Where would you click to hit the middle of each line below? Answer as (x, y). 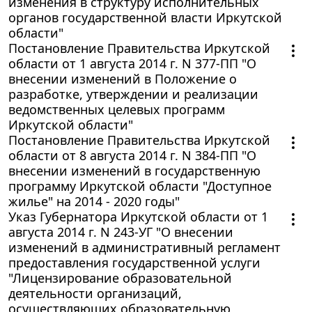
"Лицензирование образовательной (120, 278)
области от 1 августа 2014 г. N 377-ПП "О (132, 63)
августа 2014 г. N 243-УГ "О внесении (121, 232)
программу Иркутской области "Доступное (140, 186)
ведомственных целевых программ (117, 109)
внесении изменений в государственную (134, 170)
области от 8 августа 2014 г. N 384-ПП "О (132, 155)
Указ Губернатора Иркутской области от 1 (138, 216)
